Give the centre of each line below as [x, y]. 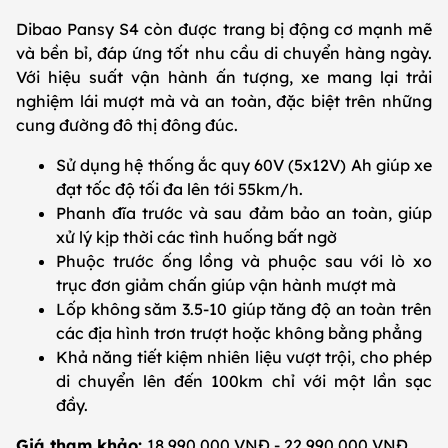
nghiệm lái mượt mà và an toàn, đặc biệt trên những [224, 101]
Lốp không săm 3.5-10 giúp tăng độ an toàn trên [244, 309]
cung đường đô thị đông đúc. [129, 125]
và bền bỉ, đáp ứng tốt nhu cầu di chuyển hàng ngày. [224, 53]
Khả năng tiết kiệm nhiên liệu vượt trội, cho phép [244, 357]
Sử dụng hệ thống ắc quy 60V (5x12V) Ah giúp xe [244, 165]
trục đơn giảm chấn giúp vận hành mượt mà [228, 285]
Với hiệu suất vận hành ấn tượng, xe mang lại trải [224, 77]
